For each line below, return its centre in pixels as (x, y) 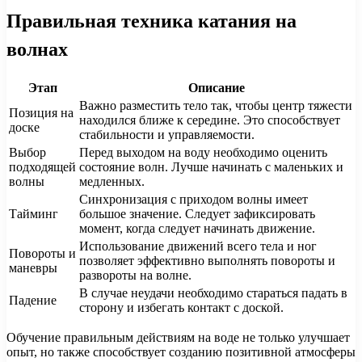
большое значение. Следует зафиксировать (197, 214)
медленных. (112, 182)
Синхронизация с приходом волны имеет (194, 200)
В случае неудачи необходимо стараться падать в (213, 293)
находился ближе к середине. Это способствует (210, 120)
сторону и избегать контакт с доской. (181, 308)
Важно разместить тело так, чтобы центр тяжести (216, 106)
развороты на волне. (135, 276)
